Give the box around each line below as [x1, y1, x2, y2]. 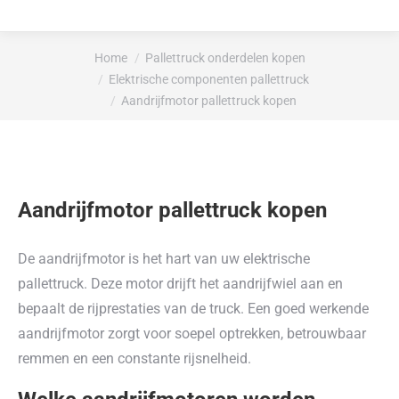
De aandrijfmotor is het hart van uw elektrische [18, 250, 310, 267]
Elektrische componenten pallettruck [108, 72, 309, 86]
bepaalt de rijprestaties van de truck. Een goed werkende [18, 300, 369, 317]
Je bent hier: [18, 42, 94, 59]
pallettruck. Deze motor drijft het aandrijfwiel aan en [18, 275, 343, 292]
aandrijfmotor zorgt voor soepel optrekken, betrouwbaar [18, 325, 366, 342]
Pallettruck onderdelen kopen [144, 51, 305, 65]
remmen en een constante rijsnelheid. [18, 350, 251, 367]
